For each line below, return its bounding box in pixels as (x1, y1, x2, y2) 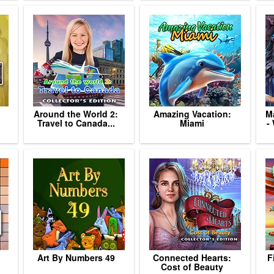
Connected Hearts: (153, 251, 231, 264)
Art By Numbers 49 (37, 251, 115, 264)
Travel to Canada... (37, 117, 115, 129)
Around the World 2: (34, 108, 118, 120)
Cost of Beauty (161, 261, 223, 273)
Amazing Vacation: (153, 108, 231, 120)
